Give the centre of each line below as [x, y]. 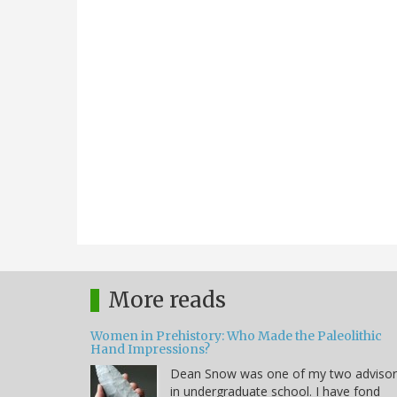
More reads [167, 300]
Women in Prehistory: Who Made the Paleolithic [236, 335]
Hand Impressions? [150, 349]
